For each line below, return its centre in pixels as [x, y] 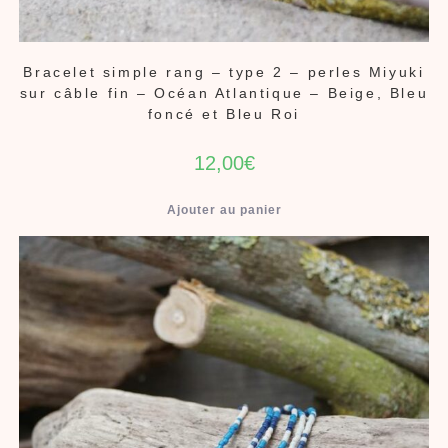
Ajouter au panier [224, 209]
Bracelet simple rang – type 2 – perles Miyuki [224, 71]
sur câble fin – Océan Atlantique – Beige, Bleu [224, 92]
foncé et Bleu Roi [224, 113]
